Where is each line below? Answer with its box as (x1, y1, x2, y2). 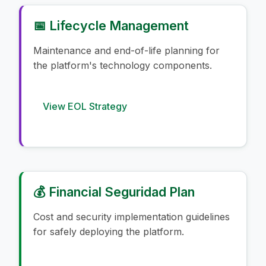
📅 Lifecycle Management (33, 17, 189, 33)
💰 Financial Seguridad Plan (33, 183, 195, 199)
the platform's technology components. (33, 59, 212, 71)
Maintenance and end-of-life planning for (33, 44, 220, 56)
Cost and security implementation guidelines (33, 210, 230, 223)
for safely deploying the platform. (33, 225, 184, 237)
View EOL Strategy (43, 100, 127, 112)
